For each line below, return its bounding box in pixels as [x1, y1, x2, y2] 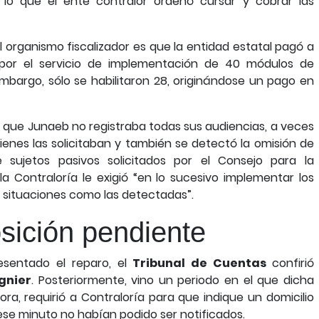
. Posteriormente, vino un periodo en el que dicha [31, 272, 314, 288]
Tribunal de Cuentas [132, 255, 272, 271]
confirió [271, 255, 314, 271]
